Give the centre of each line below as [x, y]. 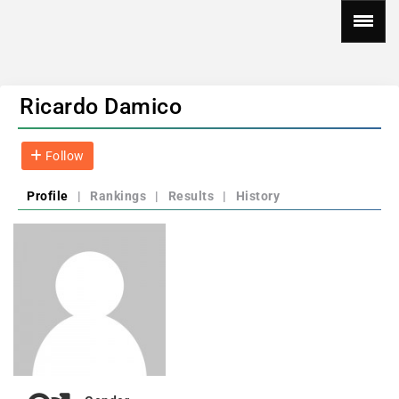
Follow [63, 156]
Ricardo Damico [101, 106]
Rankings [118, 196]
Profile [48, 196]
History [257, 196]
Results [191, 196]
